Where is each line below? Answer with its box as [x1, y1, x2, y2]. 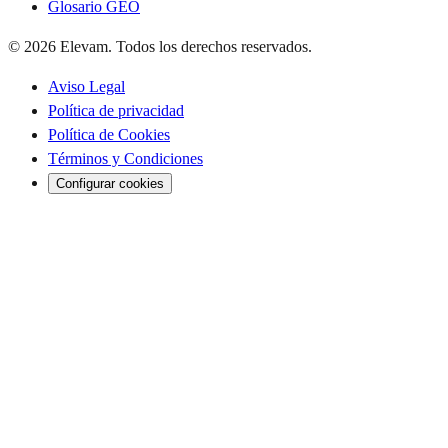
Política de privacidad [48, 101, 184, 119]
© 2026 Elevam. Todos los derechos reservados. [8, 37, 312, 55]
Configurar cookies [56, 175, 164, 191]
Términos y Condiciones [48, 149, 203, 167]
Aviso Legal [48, 77, 125, 95]
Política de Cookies [48, 125, 170, 143]
